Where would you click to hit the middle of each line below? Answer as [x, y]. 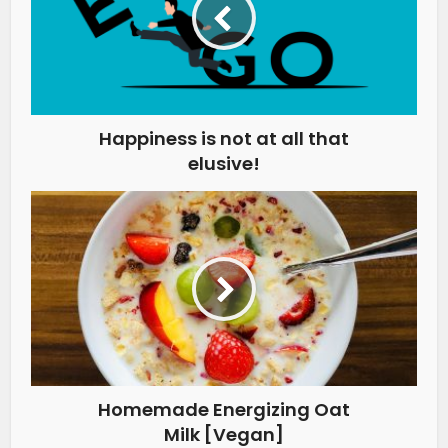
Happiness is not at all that [224, 139]
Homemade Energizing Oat [224, 410]
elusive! [224, 164]
